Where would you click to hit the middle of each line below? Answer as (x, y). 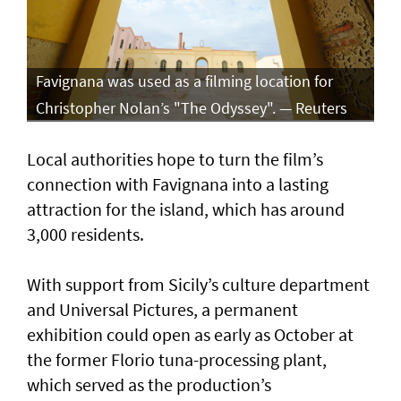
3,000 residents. (85, 234)
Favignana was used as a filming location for (184, 81)
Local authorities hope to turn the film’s (175, 158)
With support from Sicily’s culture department (198, 284)
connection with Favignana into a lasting (178, 183)
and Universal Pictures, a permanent (162, 309)
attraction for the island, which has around (186, 209)
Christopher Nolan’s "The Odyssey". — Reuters (192, 107)
